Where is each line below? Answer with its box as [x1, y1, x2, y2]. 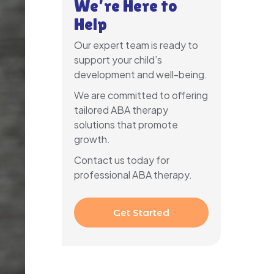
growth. [74, 132, 110, 146]
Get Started [113, 206, 169, 218]
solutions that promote [74, 117, 178, 131]
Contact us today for [74, 153, 169, 166]
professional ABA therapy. [74, 168, 192, 181]
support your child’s [74, 53, 162, 66]
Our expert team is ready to [74, 38, 198, 51]
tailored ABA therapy [74, 103, 168, 116]
